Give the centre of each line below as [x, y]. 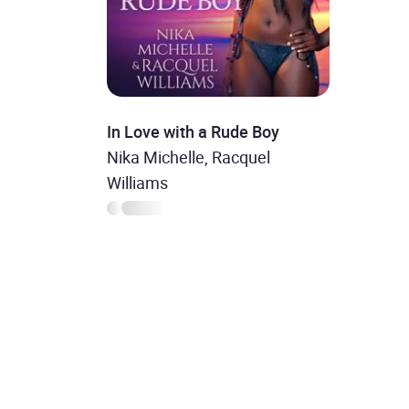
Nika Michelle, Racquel [188, 157]
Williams [137, 182]
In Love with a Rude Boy [193, 131]
